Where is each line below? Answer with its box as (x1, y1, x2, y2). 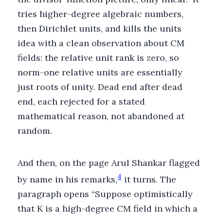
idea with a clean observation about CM (18, 37, 184, 49)
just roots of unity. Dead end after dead (18, 81, 182, 92)
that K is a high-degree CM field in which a (18, 202, 198, 214)
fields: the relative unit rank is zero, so (18, 52, 179, 63)
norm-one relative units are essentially (18, 66, 182, 78)
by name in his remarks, (18, 173, 117, 185)
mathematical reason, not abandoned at (18, 110, 184, 122)
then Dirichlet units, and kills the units (18, 22, 182, 34)
